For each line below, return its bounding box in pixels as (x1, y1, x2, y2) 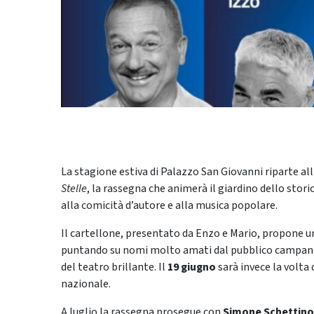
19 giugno (168, 259, 216, 275)
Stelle (61, 181, 87, 197)
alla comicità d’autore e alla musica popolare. (61, 198, 278, 214)
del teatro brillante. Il (61, 259, 168, 275)
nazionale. (61, 276, 111, 292)
